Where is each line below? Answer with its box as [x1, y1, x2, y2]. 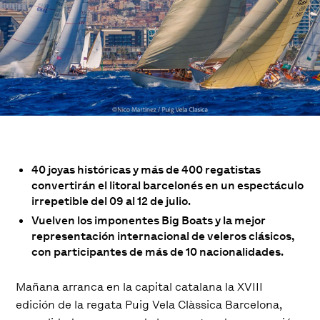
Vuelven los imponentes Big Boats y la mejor [31, 213, 266, 228]
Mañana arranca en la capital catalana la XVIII [16, 279, 264, 294]
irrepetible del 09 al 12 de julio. [31, 194, 191, 209]
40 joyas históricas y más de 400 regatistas [31, 162, 261, 177]
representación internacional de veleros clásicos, [31, 229, 295, 244]
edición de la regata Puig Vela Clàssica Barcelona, [16, 297, 283, 312]
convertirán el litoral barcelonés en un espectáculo [31, 178, 304, 193]
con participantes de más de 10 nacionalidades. [31, 244, 284, 259]
